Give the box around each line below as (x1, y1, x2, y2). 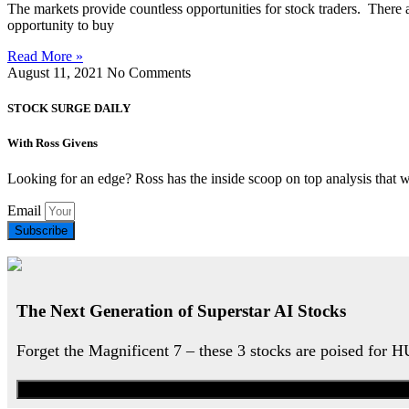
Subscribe (15, 224, 68, 238)
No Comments (107, 64, 191, 80)
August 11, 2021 (7, 64, 107, 80)
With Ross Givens (7, 135, 98, 150)
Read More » (7, 47, 83, 64)
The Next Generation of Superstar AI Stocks (16, 300, 346, 320)
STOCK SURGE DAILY (7, 100, 131, 115)
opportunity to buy (7, 16, 114, 33)
